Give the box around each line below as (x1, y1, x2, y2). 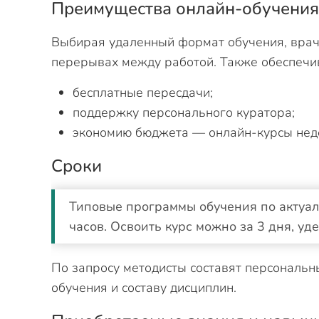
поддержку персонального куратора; (73, 104, 295, 121)
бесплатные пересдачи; (73, 84, 213, 101)
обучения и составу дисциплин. (51, 279, 236, 296)
